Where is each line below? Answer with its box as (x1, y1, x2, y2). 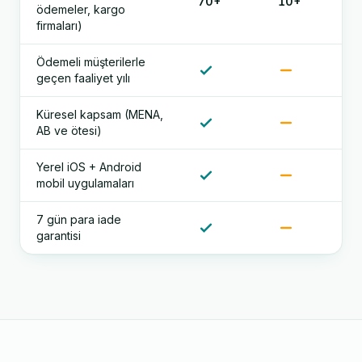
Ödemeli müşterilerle (36, 55, 145, 69)
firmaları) (36, 19, 82, 32)
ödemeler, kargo (36, 2, 125, 16)
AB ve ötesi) (36, 124, 102, 137)
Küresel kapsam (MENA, (36, 107, 163, 121)
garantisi (36, 229, 81, 242)
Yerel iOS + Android (36, 160, 141, 174)
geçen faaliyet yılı (36, 71, 130, 85)
